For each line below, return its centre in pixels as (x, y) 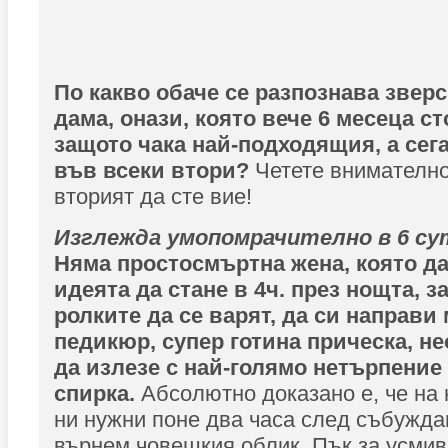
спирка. (97, 393)
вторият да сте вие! (153, 196)
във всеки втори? (154, 170)
